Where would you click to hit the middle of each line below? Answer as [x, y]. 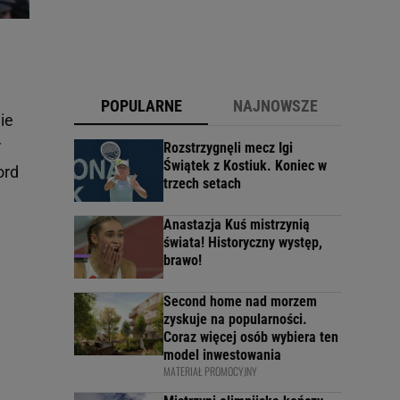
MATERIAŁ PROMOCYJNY [210, 371]
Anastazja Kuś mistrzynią [237, 225]
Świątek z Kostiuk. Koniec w [245, 166]
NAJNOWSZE [275, 106]
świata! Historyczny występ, [243, 243]
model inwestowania [222, 355]
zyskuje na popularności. [235, 320]
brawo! [183, 261]
